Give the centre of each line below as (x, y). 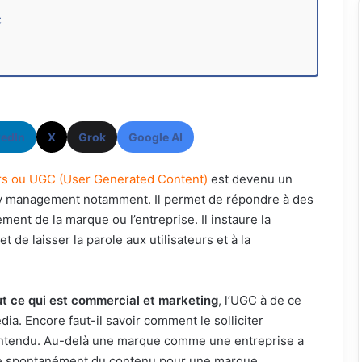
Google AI (155, 137)
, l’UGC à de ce (259, 300)
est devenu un (250, 179)
